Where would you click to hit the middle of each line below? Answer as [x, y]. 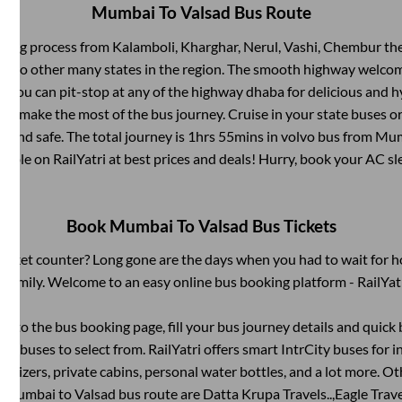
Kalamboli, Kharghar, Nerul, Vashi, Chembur [246, 46]
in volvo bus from [319, 135]
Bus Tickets [292, 226]
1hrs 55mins [225, 135]
